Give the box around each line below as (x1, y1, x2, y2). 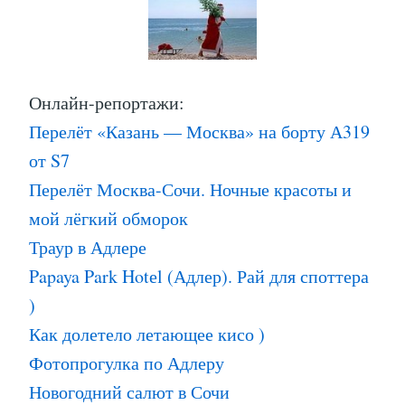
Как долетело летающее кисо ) (29, 321, 265, 346)
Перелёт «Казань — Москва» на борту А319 (29, 118, 370, 144)
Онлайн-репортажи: (29, 89, 184, 115)
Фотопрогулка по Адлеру (29, 350, 224, 375)
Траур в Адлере (29, 234, 146, 259)
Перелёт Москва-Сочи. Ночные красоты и (29, 176, 352, 202)
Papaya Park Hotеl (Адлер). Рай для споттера (29, 263, 369, 288)
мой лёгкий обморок (29, 205, 188, 231)
